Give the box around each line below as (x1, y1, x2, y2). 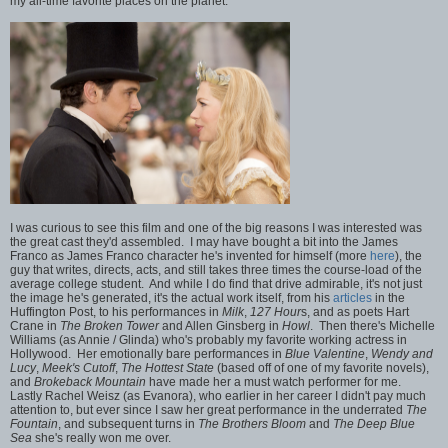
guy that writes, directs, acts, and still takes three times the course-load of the (10, 262, 422, 277)
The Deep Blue (333, 416, 415, 431)
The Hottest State (121, 360, 214, 375)
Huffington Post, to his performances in (10, 304, 222, 319)
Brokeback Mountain (34, 374, 146, 389)
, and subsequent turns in (58, 416, 198, 431)
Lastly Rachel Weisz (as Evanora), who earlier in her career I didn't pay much (10, 388, 426, 403)
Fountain (10, 416, 58, 431)
